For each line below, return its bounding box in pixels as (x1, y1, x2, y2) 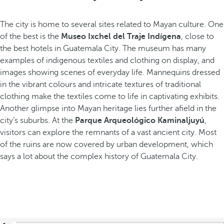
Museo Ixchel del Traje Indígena (61, 32, 181, 41)
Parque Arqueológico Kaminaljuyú (75, 116, 204, 125)
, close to (181, 32, 214, 41)
